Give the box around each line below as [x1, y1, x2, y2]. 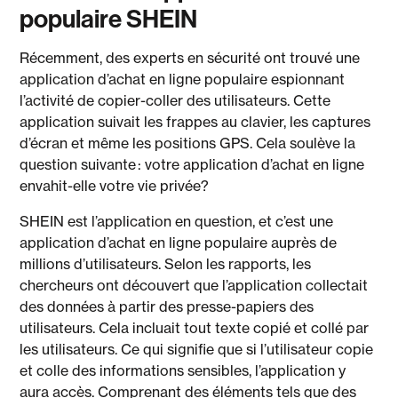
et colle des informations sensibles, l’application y [20, 362, 346, 379]
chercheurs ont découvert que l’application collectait [20, 276, 369, 294]
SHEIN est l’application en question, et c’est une [20, 212, 334, 230]
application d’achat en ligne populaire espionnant [20, 70, 346, 88]
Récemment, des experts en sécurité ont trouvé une [20, 49, 361, 67]
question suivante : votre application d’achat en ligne [20, 155, 365, 173]
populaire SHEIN [20, 3, 198, 34]
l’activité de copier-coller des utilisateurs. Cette [20, 92, 331, 109]
